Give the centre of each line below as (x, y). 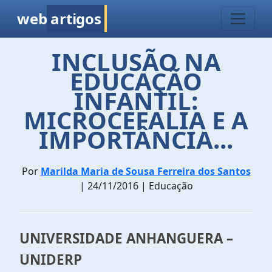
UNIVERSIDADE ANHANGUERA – (126, 238)
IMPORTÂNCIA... (136, 139)
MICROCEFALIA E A (136, 120)
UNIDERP (51, 260)
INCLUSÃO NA (136, 62)
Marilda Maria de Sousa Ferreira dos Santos (145, 171)
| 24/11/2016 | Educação (136, 186)
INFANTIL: (136, 100)
